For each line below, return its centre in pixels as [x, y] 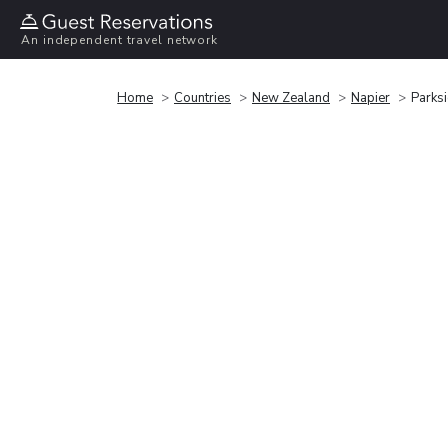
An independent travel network [120, 40]
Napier [370, 97]
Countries [202, 97]
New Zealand [291, 97]
